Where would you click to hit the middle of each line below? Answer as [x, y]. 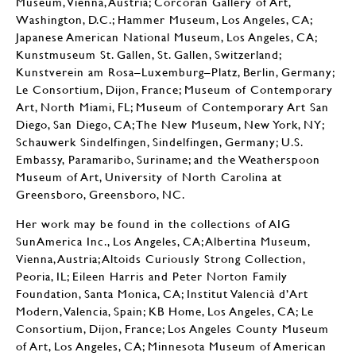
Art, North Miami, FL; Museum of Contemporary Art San [172, 106]
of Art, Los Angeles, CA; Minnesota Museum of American [171, 346]
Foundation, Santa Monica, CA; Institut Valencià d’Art [162, 293]
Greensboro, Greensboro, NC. [101, 194]
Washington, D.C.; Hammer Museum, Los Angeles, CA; [164, 19]
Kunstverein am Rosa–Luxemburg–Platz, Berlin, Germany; [175, 72]
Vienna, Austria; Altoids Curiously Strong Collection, [161, 258]
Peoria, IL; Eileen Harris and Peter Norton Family [152, 276]
